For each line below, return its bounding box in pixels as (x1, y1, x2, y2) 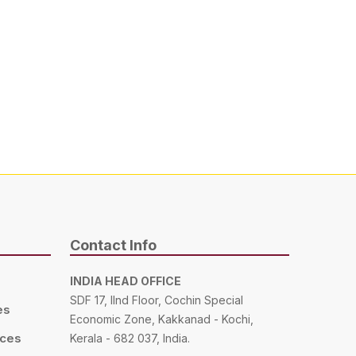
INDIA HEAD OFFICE (70, 274, 181, 288)
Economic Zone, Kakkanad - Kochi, (70, 312, 253, 326)
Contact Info (70, 237, 157, 253)
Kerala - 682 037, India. (70, 331, 190, 345)
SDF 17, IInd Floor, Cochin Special (70, 293, 243, 307)
